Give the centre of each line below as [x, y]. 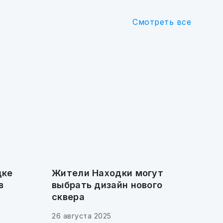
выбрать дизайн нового [107, 185]
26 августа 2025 [82, 216]
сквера [68, 197]
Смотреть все [162, 22]
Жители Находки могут [108, 173]
